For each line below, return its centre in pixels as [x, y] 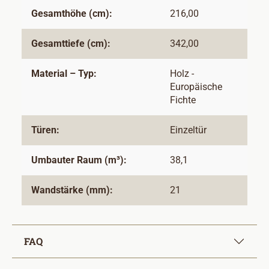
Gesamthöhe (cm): [72, 14]
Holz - [182, 74]
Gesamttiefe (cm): [71, 44]
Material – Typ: [64, 74]
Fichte [183, 100]
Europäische [196, 87]
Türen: [45, 130]
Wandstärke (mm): [72, 190]
